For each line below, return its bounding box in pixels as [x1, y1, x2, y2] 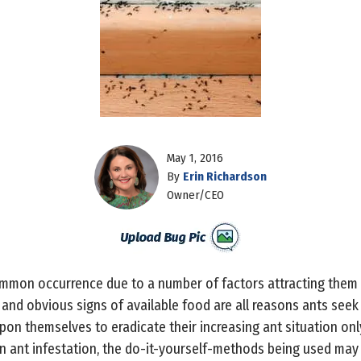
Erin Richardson [183, 169, 267, 185]
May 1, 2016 [167, 151, 223, 166]
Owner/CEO [167, 188, 224, 203]
